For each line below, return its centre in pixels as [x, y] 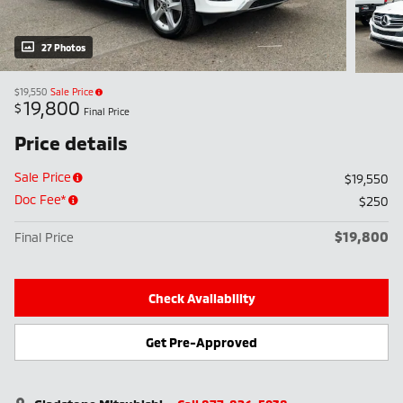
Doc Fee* [40, 200]
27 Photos [63, 48]
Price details [71, 143]
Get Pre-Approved [201, 343]
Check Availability [201, 298]
